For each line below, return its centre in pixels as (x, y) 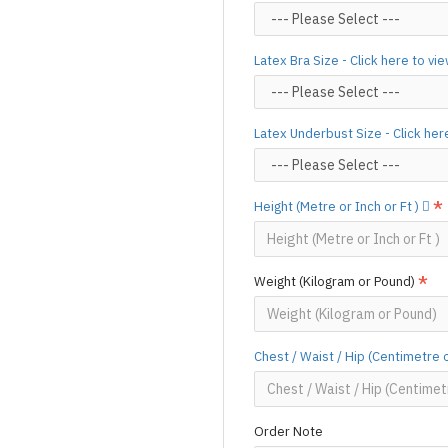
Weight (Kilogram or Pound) (334, 281)
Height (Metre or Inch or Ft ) (338, 206)
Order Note (288, 431)
